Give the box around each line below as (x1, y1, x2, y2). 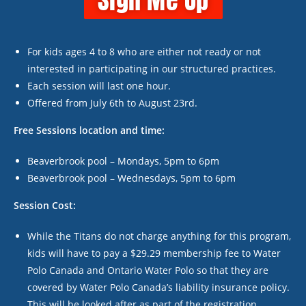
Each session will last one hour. (27, 79, 171, 92)
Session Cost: (14, 199, 76, 212)
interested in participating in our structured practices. (27, 62, 276, 75)
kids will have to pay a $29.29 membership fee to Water (27, 247, 281, 260)
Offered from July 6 (27, 96, 115, 109)
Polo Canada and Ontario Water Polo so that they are (27, 264, 268, 277)
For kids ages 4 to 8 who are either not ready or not (27, 45, 261, 58)
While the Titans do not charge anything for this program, (27, 229, 291, 242)
